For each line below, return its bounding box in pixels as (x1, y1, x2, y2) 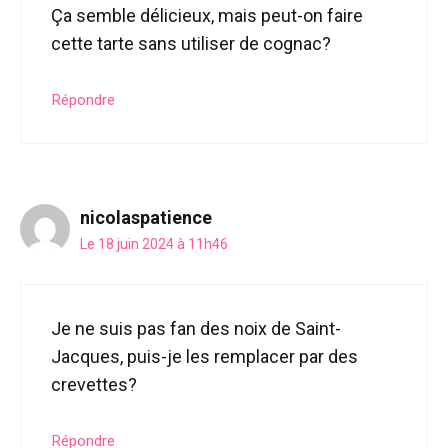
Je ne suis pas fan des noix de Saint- (51, 317, 341, 339)
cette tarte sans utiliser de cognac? (51, 32, 331, 54)
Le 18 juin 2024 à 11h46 (80, 235, 228, 252)
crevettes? (51, 373, 137, 395)
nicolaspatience (80, 206, 212, 228)
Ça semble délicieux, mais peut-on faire (51, 4, 363, 26)
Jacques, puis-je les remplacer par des (51, 345, 358, 367)
